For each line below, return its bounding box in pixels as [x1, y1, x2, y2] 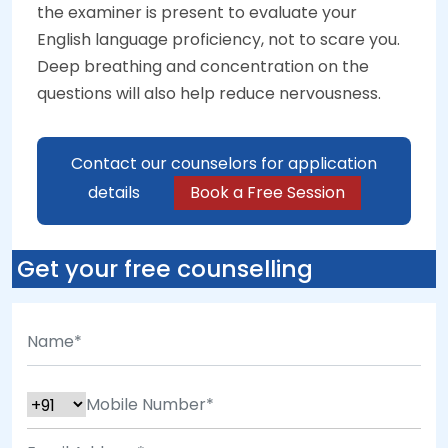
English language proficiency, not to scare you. [37, 28, 400, 52]
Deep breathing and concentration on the [37, 55, 369, 79]
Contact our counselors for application [71, 152, 377, 176]
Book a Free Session [189, 181, 345, 205]
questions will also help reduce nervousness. [37, 82, 381, 106]
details [87, 181, 144, 205]
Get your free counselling [17, 252, 313, 286]
